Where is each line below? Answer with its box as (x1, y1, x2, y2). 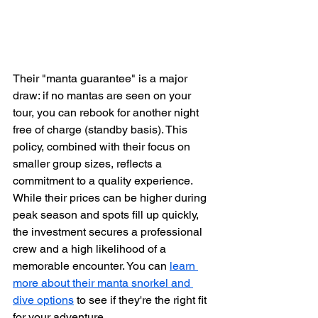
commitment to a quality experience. (13, 174, 195, 188)
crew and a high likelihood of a (13, 242, 169, 256)
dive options (13, 293, 74, 307)
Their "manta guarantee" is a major (13, 72, 190, 86)
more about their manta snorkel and (13, 276, 193, 290)
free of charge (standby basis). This (13, 123, 190, 137)
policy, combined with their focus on (13, 140, 193, 154)
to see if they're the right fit (74, 293, 209, 307)
